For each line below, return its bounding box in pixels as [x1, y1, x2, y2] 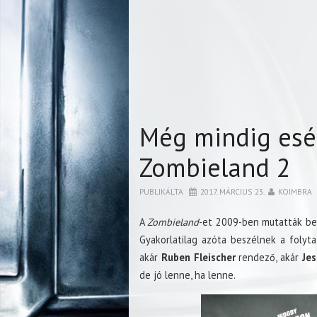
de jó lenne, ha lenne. [139, 267, 236, 282]
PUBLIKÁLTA [139, 185, 185, 197]
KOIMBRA [278, 185, 312, 197]
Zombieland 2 [139, 150, 291, 184]
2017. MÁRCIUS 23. [200, 185, 265, 197]
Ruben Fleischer [158, 250, 236, 264]
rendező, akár [235, 250, 302, 264]
